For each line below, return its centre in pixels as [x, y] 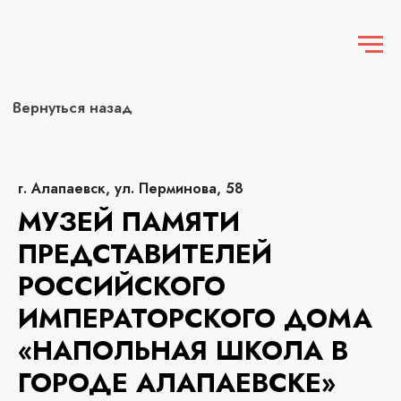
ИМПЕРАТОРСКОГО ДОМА [195, 318]
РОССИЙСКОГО [122, 286]
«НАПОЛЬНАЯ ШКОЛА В [183, 350]
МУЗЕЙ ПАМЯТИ [129, 222]
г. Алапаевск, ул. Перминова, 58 [131, 188]
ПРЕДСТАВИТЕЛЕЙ [145, 254]
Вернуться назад [52, 77]
